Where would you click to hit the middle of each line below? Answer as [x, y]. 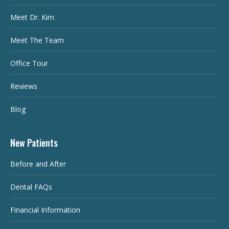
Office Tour [29, 63]
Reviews [24, 86]
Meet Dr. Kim [32, 17]
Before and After [38, 164]
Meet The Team [37, 40]
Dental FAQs [31, 187]
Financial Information [45, 210]
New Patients [34, 142]
